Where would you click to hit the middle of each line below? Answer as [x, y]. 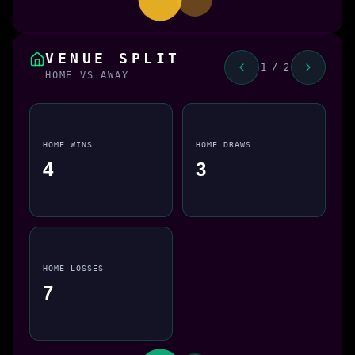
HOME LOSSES [74, 268]
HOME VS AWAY [87, 75]
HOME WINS [68, 145]
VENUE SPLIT [113, 58]
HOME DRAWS [224, 145]
